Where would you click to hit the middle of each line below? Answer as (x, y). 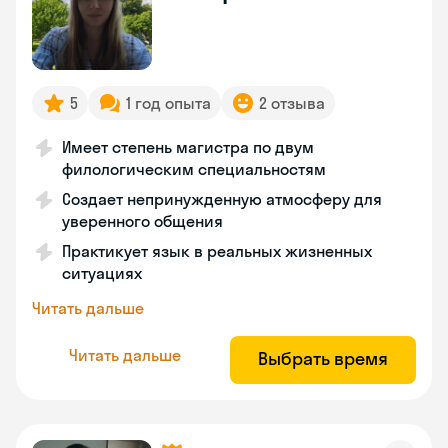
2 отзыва (292, 103)
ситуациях (102, 273)
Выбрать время (323, 358)
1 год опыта (168, 103)
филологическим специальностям (194, 169)
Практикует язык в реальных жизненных (217, 251)
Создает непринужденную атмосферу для (222, 199)
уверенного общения (142, 221)
